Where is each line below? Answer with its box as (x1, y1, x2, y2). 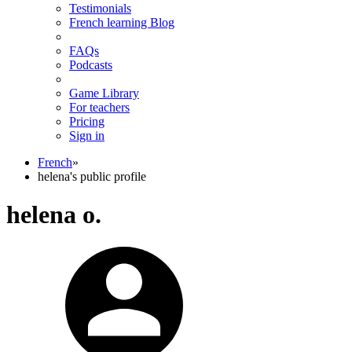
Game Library (69, 86, 139, 100)
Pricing (69, 115, 104, 128)
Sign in (69, 129, 104, 142)
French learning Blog (69, 16, 174, 29)
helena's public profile (38, 170, 146, 183)
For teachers (69, 101, 130, 114)
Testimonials (69, 2, 131, 15)
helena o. (6, 200, 101, 229)
